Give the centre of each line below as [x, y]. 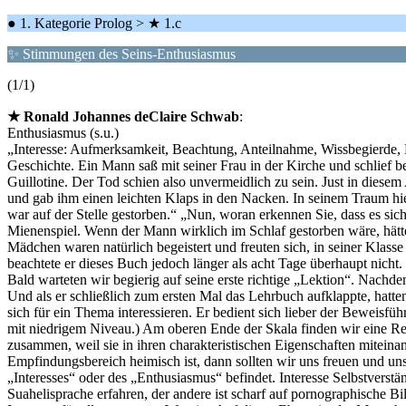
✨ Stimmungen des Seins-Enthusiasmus [121, 54]
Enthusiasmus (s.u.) [63, 133]
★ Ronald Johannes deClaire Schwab [123, 116]
